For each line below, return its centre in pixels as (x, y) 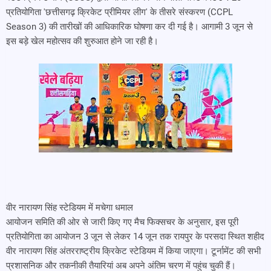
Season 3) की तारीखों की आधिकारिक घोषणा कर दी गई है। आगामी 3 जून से (129, 27)
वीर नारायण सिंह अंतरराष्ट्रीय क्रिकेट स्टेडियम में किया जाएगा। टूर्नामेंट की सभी (133, 251)
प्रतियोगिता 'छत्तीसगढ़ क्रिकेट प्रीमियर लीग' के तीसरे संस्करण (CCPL (119, 12)
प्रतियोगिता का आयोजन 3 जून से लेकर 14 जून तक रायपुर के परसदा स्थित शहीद (135, 237)
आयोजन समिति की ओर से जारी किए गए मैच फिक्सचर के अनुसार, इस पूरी (122, 222)
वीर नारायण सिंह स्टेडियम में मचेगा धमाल (70, 207)
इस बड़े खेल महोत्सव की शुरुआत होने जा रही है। (82, 41)
